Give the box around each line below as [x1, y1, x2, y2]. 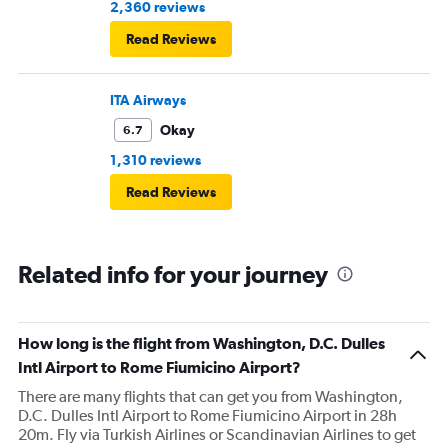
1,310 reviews [110, 152, 201, 169]
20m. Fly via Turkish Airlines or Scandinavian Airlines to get [18, 425, 416, 445]
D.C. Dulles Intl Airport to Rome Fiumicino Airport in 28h [18, 406, 397, 426]
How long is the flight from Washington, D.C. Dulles [18, 334, 385, 353]
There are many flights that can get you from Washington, [18, 387, 403, 407]
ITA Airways [110, 92, 186, 109]
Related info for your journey [18, 260, 328, 289]
